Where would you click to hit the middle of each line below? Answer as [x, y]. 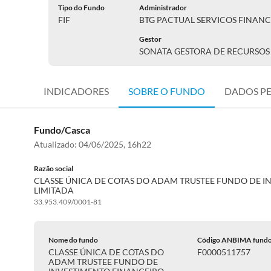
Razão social [54, 168]
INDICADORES [76, 91]
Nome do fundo [73, 240]
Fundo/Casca [62, 130]
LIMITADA [54, 190]
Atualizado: [56, 144]
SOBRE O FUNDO [167, 91]
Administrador [163, 8]
